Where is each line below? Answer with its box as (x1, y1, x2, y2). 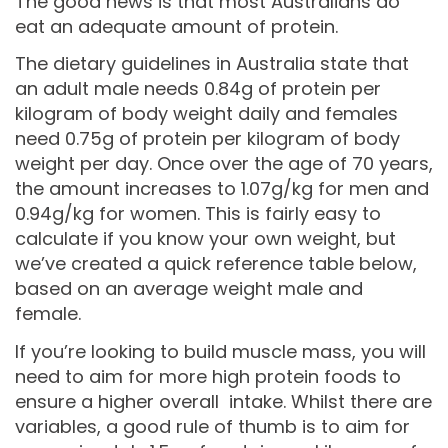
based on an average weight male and (15, 276, 363, 302)
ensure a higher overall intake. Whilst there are (15, 388, 432, 414)
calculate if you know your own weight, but (15, 226, 396, 252)
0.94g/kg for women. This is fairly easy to (15, 201, 381, 227)
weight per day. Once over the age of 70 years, (15, 151, 433, 177)
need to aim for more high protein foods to (15, 363, 401, 389)
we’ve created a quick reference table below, (15, 251, 417, 277)
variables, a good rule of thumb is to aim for (15, 413, 410, 439)
